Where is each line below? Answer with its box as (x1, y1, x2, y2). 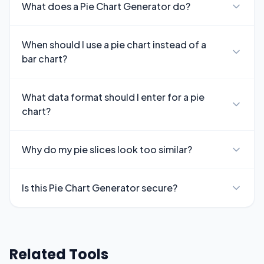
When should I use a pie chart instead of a (22, 38, 206, 51)
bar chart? (22, 52, 67, 65)
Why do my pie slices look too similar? (22, 143, 192, 156)
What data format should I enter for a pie (22, 91, 204, 103)
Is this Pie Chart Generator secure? (22, 181, 177, 194)
